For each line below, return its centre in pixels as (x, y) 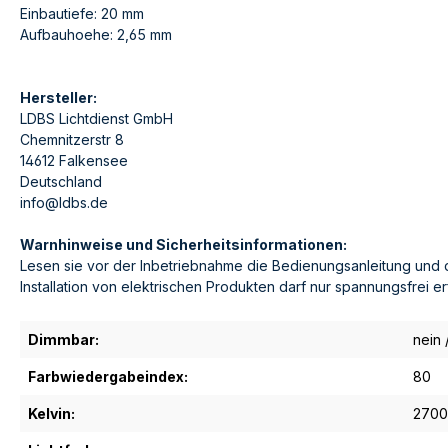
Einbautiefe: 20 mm (82, 14)
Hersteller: (58, 98)
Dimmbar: (63, 340)
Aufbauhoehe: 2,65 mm (96, 35)
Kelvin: (51, 414)
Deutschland (61, 182)
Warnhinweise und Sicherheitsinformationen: (183, 245)
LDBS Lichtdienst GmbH (96, 119)
